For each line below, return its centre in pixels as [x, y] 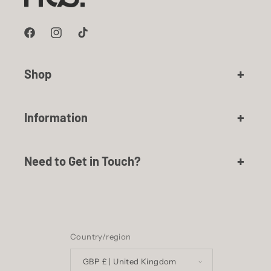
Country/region [101, 237]
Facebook [41, 38]
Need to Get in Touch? [82, 161]
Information [56, 117]
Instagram [68, 38]
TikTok [88, 38]
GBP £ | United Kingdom [139, 261]
